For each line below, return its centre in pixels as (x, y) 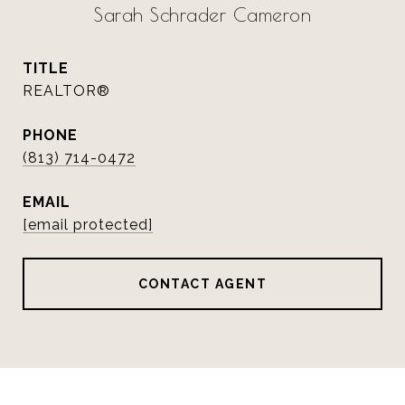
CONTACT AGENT (202, 284)
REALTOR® (66, 91)
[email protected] (88, 225)
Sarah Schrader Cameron (202, 14)
